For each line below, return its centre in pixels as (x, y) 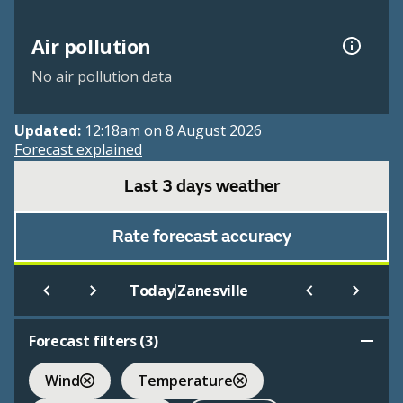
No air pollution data (101, 77)
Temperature (185, 380)
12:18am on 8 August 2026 (173, 131)
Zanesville (213, 291)
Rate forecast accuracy (201, 237)
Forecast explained (78, 150)
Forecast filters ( (87, 341)
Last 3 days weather (201, 187)
